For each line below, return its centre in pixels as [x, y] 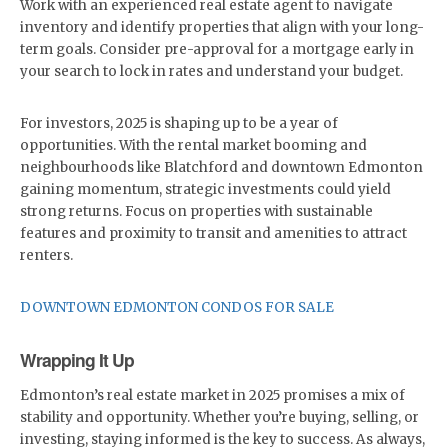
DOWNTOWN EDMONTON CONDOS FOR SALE [177, 307]
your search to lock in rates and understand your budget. [211, 71]
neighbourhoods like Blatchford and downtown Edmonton [221, 167]
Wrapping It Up [77, 359]
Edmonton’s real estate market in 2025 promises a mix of [212, 395]
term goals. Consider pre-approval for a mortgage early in [217, 49]
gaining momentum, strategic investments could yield [205, 189]
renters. [46, 255]
